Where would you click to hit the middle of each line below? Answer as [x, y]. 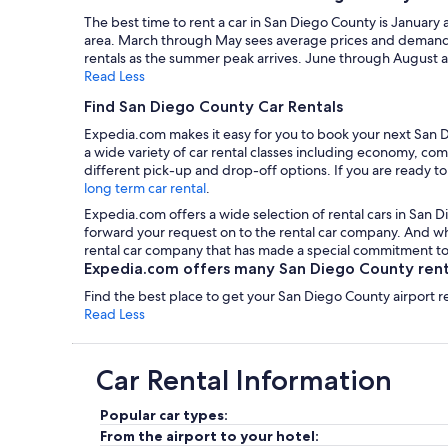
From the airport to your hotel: [209, 435]
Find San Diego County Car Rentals [213, 106]
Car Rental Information [244, 379]
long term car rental [145, 187]
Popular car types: [164, 414]
